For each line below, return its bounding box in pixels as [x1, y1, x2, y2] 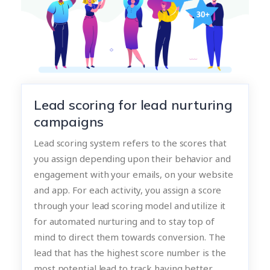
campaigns [34, 113, 104, 130]
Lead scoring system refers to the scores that [34, 136, 227, 149]
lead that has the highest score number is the [34, 246, 226, 259]
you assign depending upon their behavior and [34, 152, 231, 165]
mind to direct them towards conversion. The [34, 230, 225, 243]
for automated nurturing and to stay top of [34, 215, 215, 227]
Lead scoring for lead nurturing [34, 96, 233, 113]
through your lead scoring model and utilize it [34, 199, 226, 212]
